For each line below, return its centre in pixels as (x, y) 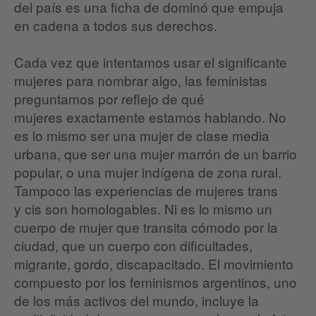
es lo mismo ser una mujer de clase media (142, 135)
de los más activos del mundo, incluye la (136, 300)
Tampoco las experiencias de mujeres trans (146, 190)
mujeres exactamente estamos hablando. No (150, 117)
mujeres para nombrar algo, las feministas (141, 80)
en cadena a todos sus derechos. (119, 25)
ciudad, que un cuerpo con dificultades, (133, 245)
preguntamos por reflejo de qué (109, 99)
